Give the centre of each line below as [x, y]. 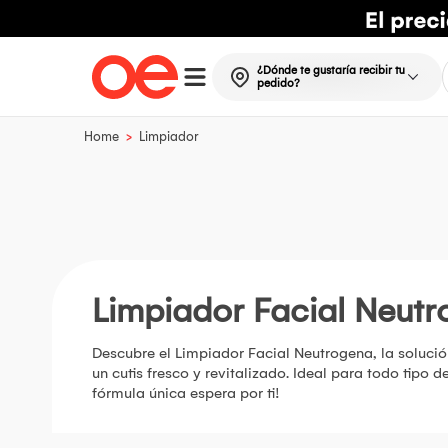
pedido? [278, 83]
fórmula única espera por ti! [186, 393]
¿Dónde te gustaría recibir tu [330, 70]
